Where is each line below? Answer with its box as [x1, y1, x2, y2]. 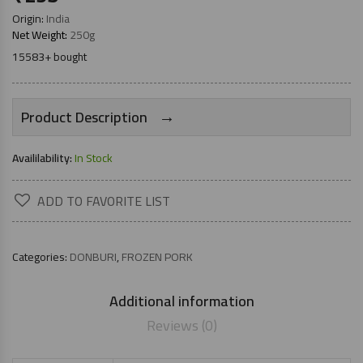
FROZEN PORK [122, 246, 193, 267]
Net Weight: [12, 24, 67, 45]
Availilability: [12, 147, 75, 169]
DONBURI [70, 246, 117, 267]
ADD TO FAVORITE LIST [37, 189, 170, 213]
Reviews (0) [146, 312, 217, 339]
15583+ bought [12, 46, 87, 67]
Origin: [12, 8, 46, 29]
